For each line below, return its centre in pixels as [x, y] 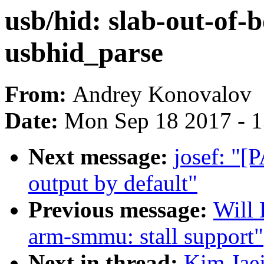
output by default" [113, 183]
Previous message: [121, 210]
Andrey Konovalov [162, 94]
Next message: [101, 157]
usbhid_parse [84, 52]
